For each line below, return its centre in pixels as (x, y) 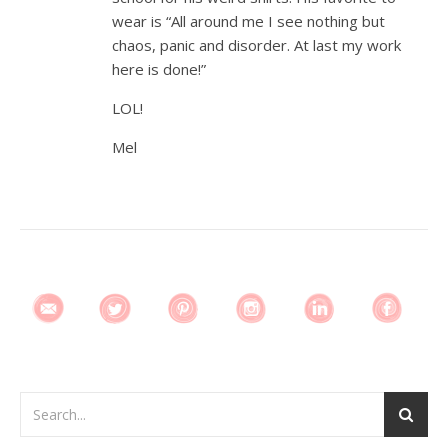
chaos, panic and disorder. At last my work (256, 45)
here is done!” (159, 69)
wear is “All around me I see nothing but (248, 21)
